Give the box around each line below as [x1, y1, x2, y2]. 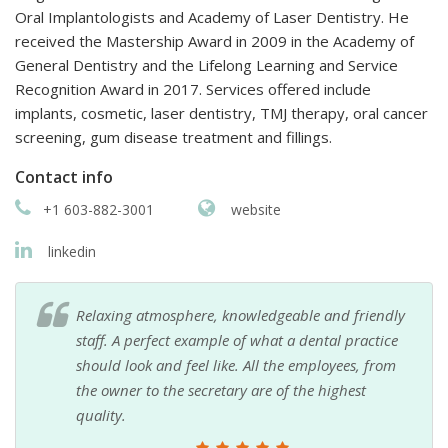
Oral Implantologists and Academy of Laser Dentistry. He [15, 7, 409, 28]
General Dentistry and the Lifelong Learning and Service [15, 55, 398, 76]
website [227, 200, 281, 220]
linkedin [44, 242, 96, 262]
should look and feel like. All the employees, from [76, 355, 396, 376]
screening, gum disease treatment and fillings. [15, 127, 332, 148]
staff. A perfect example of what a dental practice [76, 330, 398, 351]
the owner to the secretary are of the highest [76, 380, 366, 401]
